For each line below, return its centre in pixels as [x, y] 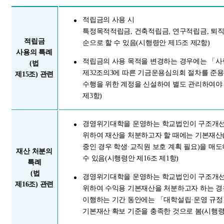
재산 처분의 [34, 151]
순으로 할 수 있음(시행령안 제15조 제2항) [146, 42]
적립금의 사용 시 [108, 19]
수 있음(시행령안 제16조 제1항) [131, 158]
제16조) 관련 [34, 184]
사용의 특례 [34, 52]
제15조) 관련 [34, 74]
